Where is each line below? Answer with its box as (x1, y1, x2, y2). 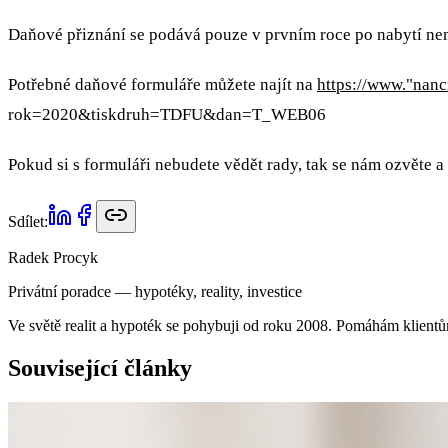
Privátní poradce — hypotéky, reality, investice (8, 283, 302, 300)
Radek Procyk (8, 249, 98, 266)
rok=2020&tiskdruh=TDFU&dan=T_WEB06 (8, 105, 326, 124)
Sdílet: (8, 213, 48, 230)
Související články (8, 354, 192, 381)
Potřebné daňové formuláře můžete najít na (8, 75, 317, 94)
